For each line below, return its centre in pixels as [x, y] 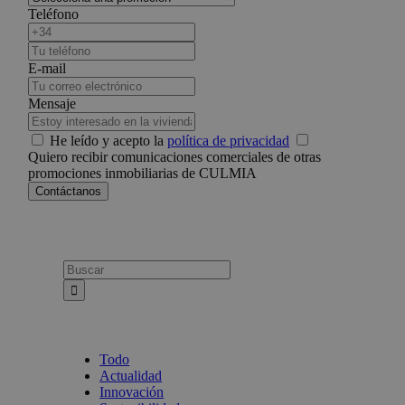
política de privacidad [229, 141]
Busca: [82, 268]
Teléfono [54, 14]
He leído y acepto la [109, 141]
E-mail [47, 69]
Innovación [132, 392]
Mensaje [52, 104]
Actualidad [131, 376]
